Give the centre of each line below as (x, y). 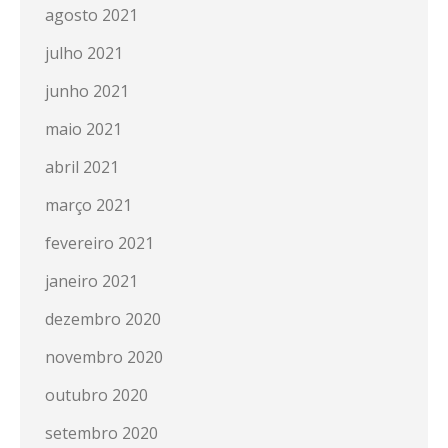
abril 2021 (82, 167)
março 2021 (88, 205)
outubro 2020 (96, 395)
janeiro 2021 (91, 281)
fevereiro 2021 (99, 243)
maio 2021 (83, 129)
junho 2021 (87, 91)
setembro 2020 (101, 433)
